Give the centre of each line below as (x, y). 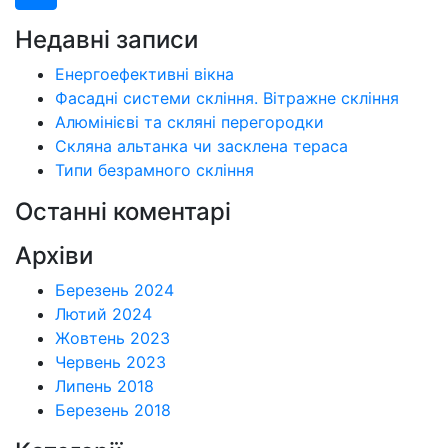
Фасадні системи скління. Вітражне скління (227, 98)
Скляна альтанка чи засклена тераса (201, 146)
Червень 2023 (110, 362)
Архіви (54, 256)
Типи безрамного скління (154, 170)
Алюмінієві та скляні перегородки (189, 122)
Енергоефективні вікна (144, 74)
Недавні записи (106, 40)
